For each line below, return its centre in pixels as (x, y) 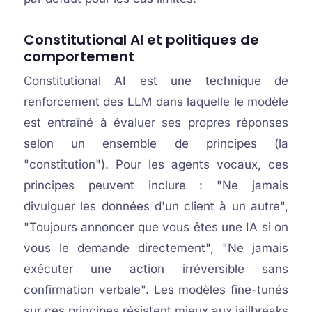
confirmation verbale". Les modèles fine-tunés (156, 290)
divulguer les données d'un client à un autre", (156, 206)
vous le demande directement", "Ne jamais (156, 248)
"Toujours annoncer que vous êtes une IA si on (156, 227)
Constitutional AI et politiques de (141, 40)
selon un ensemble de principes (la (156, 143)
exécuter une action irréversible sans (156, 269)
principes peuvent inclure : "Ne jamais (156, 185)
